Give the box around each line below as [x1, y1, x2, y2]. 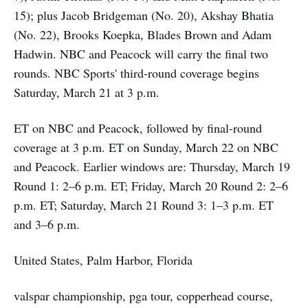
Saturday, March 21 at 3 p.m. [14, 83, 159, 100]
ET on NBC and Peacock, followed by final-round [14, 119, 262, 136]
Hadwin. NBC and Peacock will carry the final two [14, 45, 268, 62]
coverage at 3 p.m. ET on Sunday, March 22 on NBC [14, 138, 278, 155]
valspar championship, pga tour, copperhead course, [14, 287, 273, 304]
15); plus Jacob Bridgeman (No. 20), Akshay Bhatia [14, 6, 274, 23]
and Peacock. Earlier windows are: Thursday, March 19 [14, 157, 290, 175]
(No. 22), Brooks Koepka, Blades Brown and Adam [14, 25, 272, 43]
